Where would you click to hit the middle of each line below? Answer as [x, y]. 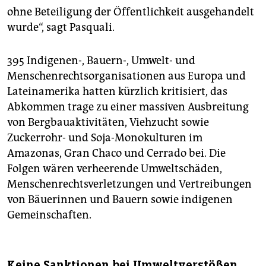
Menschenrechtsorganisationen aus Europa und [126, 76]
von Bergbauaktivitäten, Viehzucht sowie [108, 122]
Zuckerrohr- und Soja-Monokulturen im [105, 137]
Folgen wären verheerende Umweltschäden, [115, 168]
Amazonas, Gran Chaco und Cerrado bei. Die [116, 153]
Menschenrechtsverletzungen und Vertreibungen [129, 184]
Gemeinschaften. [49, 215]
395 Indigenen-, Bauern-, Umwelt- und [101, 60]
